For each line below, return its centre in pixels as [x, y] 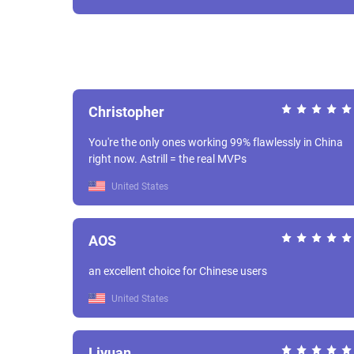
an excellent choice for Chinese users [178, 271]
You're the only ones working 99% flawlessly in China [216, 142]
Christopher [126, 112]
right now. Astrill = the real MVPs [193, 159]
